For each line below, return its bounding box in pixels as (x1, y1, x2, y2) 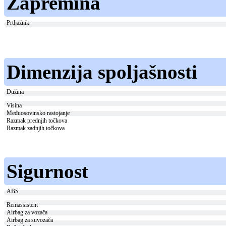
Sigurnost (7, 160, 88, 183)
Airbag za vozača (7, 209, 47, 216)
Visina (7, 102, 22, 109)
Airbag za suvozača (7, 216, 53, 224)
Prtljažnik (7, 19, 29, 27)
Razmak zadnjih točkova (7, 125, 65, 132)
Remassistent (7, 201, 38, 209)
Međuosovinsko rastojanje (7, 109, 70, 117)
